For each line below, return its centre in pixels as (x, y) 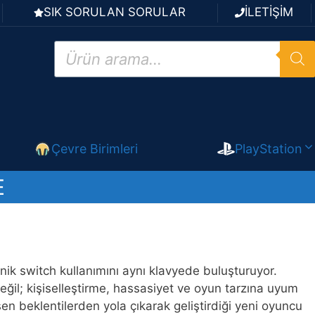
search (72, 57)
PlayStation (269, 148)
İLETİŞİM (269, 12)
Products (79, 45)
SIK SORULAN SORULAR (115, 12)
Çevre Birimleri (95, 148)
